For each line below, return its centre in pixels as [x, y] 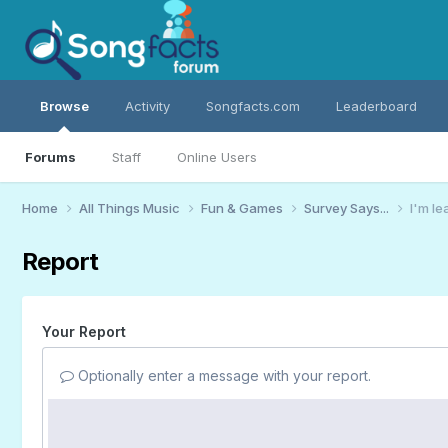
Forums [50, 157]
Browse [64, 106]
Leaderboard [376, 106]
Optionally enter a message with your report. [222, 375]
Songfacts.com [252, 106]
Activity [147, 106]
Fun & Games [243, 207]
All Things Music [130, 207]
